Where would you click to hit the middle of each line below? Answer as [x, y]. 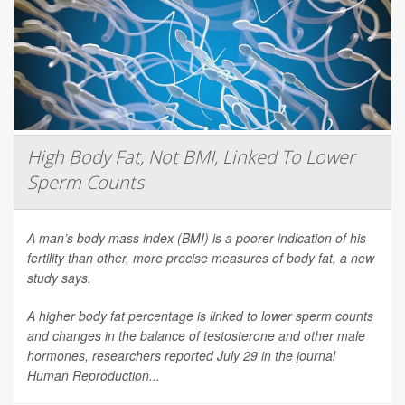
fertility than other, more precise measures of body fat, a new [201, 257]
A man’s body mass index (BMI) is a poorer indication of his [197, 237]
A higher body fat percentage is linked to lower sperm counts [200, 315]
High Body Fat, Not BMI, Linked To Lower [191, 156]
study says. [59, 277]
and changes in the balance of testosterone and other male [196, 335]
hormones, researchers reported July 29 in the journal [181, 355]
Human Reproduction [88, 375]
